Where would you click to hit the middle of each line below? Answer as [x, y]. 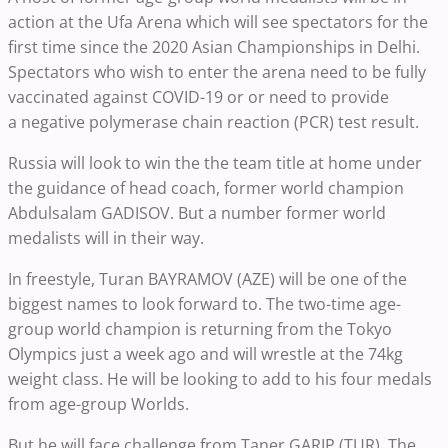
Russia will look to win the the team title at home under [215, 162]
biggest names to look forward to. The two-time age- [204, 303]
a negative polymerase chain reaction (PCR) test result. [213, 121]
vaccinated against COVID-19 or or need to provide [198, 96]
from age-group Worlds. [98, 403]
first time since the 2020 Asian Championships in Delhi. [214, 46]
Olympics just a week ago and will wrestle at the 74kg [205, 353]
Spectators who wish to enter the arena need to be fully [217, 71]
